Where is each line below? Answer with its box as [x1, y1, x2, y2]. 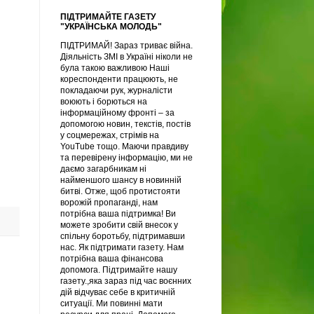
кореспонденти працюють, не [60, 74, 178, 84]
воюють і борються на [60, 96, 147, 107]
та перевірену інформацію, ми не [60, 152, 193, 163]
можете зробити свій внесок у [60, 219, 178, 230]
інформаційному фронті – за [60, 107, 175, 118]
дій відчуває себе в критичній [60, 287, 175, 297]
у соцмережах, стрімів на [60, 130, 159, 140]
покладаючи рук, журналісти [60, 85, 172, 95]
